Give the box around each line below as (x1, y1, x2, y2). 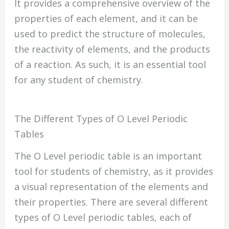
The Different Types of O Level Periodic (14, 112, 188, 125)
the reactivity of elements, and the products (14, 43, 211, 56)
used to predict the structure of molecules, (14, 28, 206, 40)
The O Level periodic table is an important (14, 149, 202, 162)
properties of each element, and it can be (14, 12, 198, 25)
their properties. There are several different (14, 195, 209, 208)
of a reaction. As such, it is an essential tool (14, 58, 207, 71)
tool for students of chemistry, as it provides (14, 165, 214, 177)
